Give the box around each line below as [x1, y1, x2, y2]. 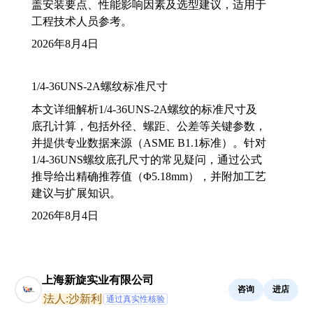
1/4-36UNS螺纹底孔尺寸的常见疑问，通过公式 [31, 153, 262, 166]
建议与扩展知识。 [31, 187, 121, 199]
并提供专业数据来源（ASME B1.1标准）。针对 [31, 136, 266, 149]
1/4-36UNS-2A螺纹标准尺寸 [31, 80, 168, 92]
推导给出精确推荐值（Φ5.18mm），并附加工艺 [31, 170, 266, 182]
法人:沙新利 [43, 292, 102, 305]
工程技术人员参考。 [31, 15, 132, 27]
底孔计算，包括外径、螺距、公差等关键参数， [31, 119, 266, 132]
